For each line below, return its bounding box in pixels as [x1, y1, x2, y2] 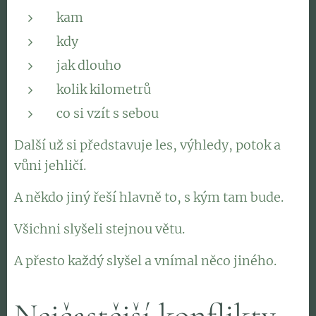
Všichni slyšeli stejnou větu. [14, 221, 185, 237]
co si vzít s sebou [56, 105, 159, 121]
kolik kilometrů [56, 81, 151, 97]
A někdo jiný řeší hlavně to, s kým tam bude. [14, 189, 284, 205]
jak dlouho [56, 57, 121, 73]
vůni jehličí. [14, 157, 86, 174]
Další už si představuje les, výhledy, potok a [14, 137, 281, 153]
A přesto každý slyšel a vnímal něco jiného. [14, 253, 276, 269]
